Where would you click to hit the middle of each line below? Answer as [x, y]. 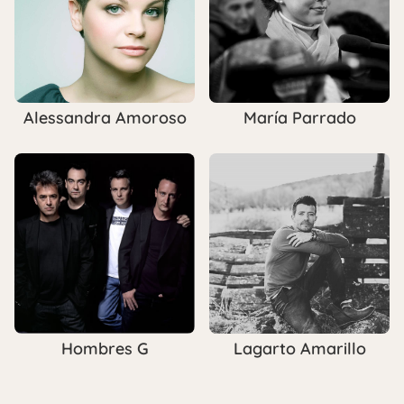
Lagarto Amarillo [299, 349]
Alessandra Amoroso [105, 118]
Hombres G [105, 349]
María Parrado [299, 118]
